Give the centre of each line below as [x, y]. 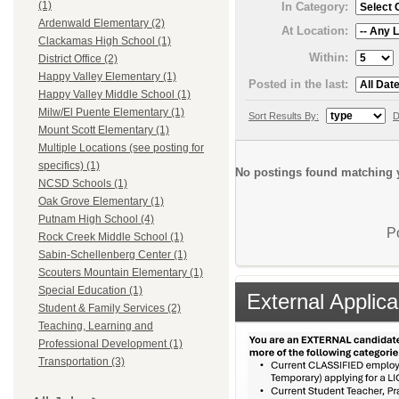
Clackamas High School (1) [105, 41]
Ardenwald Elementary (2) [102, 24]
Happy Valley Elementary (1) [107, 77]
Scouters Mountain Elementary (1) [121, 273]
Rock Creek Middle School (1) [111, 237]
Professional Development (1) [110, 344]
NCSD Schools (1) [83, 184]
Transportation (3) [81, 362]
